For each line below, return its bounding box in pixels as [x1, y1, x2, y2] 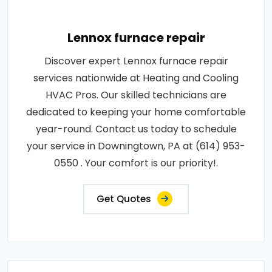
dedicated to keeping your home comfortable [26, 105, 246, 119]
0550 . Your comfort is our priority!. [54, 156, 218, 170]
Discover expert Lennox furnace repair [44, 54, 228, 68]
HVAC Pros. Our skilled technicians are [46, 88, 226, 102]
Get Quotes [97, 192, 151, 205]
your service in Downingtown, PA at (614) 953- [27, 139, 245, 153]
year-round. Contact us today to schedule [35, 122, 237, 136]
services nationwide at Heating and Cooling [33, 71, 239, 85]
